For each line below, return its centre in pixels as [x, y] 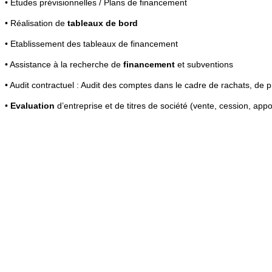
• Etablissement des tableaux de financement [91, 43]
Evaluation [32, 105]
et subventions [205, 64]
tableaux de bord [101, 23]
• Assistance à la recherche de [63, 64]
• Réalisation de [35, 23]
